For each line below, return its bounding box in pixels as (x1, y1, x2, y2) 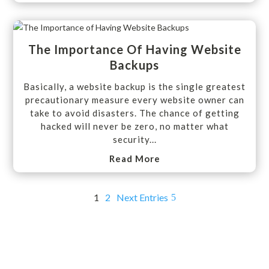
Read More (109, 153, 160, 165)
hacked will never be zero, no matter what (40, 121, 229, 132)
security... (112, 134, 157, 145)
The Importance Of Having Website (28, 42, 241, 57)
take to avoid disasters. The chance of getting (29, 107, 240, 119)
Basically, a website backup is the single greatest (23, 81, 246, 92)
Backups (110, 58, 159, 73)
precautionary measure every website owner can (25, 94, 244, 106)
